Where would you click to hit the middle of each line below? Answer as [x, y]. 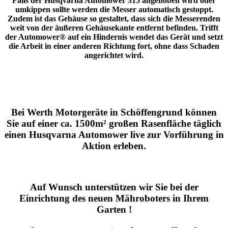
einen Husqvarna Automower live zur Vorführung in [114, 134]
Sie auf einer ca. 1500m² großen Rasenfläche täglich [114, 123]
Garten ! [114, 210]
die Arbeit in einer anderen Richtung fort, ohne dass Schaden [114, 46]
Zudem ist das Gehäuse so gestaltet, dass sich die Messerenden [114, 18]
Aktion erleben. [114, 146]
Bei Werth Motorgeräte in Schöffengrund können [114, 112]
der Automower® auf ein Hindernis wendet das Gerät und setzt [114, 37]
